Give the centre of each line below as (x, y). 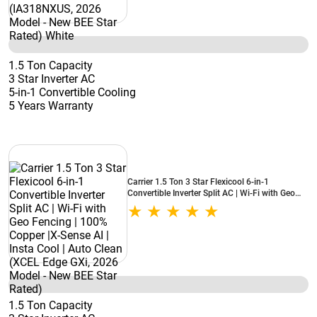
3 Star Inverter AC (52, 79)
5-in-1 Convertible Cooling (72, 92)
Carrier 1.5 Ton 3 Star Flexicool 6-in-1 (198, 182)
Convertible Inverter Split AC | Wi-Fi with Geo (211, 193)
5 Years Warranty (51, 106)
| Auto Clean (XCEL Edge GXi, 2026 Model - (210, 216)
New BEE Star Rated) (167, 227)
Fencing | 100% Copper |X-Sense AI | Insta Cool (216, 204)
